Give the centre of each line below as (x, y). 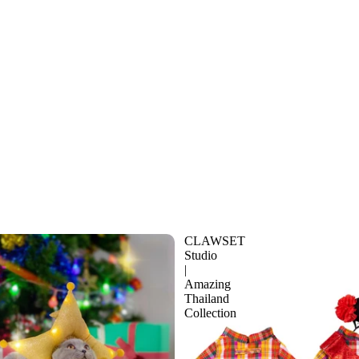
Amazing (208, 284)
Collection (210, 313)
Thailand (207, 298)
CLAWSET (215, 240)
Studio (201, 255)
